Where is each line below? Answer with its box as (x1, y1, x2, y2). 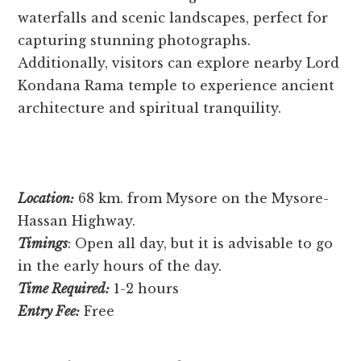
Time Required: (18, 280, 110, 297)
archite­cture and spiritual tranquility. (18, 99, 282, 116)
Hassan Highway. (18, 212, 136, 229)
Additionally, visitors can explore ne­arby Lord (18, 54, 340, 71)
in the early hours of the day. (18, 257, 222, 274)
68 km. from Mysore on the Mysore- (74, 189, 330, 206)
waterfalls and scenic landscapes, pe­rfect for (18, 9, 329, 26)
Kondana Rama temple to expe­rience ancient (18, 77, 335, 93)
